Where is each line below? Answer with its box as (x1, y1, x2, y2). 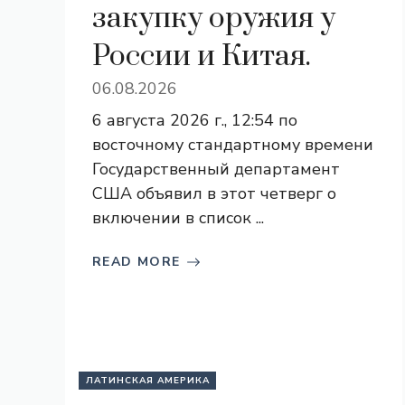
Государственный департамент (92, 158, 340, 180)
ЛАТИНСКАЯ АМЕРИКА (86, 374, 210, 387)
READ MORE (92, 253, 181, 270)
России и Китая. (92, 38, 311, 75)
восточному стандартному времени (92, 134, 373, 155)
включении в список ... (92, 207, 264, 229)
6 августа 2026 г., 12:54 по (92, 109, 297, 131)
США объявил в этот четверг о (92, 183, 336, 204)
